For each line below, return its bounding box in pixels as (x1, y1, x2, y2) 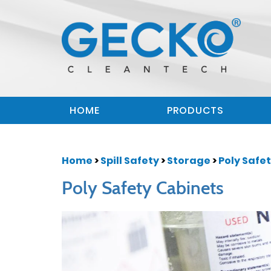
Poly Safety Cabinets (62, 177, 224, 199)
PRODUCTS (167, 103, 224, 117)
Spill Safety (100, 154, 161, 168)
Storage (167, 154, 212, 168)
